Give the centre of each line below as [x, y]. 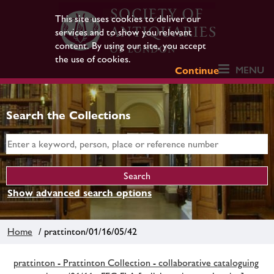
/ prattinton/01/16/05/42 [85, 231]
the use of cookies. [93, 59]
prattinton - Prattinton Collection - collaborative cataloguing [136, 262]
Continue [197, 71]
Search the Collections [68, 115]
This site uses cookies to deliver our [128, 19]
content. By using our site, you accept [130, 46]
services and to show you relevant [123, 32]
